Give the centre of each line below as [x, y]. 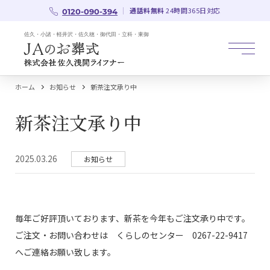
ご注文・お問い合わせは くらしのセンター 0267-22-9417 [131, 235]
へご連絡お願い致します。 [65, 252]
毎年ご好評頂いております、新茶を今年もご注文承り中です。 [133, 218]
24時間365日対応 [192, 10]
